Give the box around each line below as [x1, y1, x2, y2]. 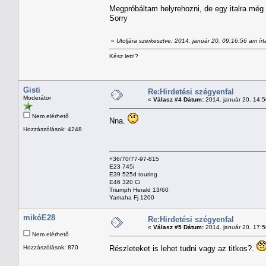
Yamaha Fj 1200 [109, 194, 154, 201]
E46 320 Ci [109, 178, 140, 185]
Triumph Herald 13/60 [109, 186, 169, 193]
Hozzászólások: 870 [23, 243, 78, 251]
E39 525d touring [109, 170, 157, 178]
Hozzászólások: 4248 [23, 125, 82, 132]
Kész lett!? [109, 52, 138, 59]
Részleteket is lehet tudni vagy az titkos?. [109, 243, 256, 253]
